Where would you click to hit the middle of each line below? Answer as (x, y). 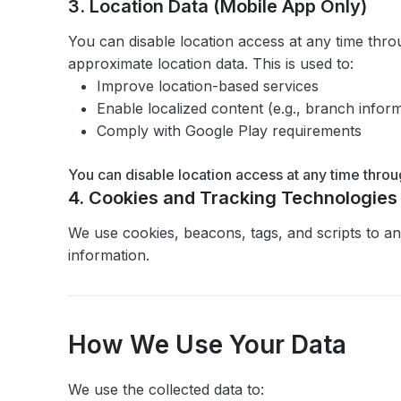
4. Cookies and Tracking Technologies (233, 198)
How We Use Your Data (207, 345)
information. (109, 255)
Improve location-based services (208, 86)
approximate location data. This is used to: (211, 64)
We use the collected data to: (166, 389)
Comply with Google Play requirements (229, 131)
